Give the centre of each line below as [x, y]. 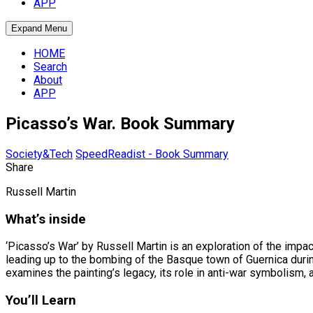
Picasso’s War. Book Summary [120, 123]
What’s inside [46, 219]
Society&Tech [39, 154]
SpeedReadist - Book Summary [152, 154]
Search [50, 67]
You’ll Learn [41, 300]
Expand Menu [39, 28]
